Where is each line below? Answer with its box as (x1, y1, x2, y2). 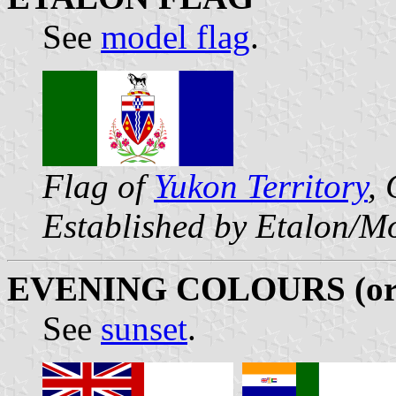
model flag (101, 17, 250, 56)
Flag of (42, 166, 154, 205)
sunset (101, 308, 187, 347)
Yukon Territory (154, 166, 368, 205)
